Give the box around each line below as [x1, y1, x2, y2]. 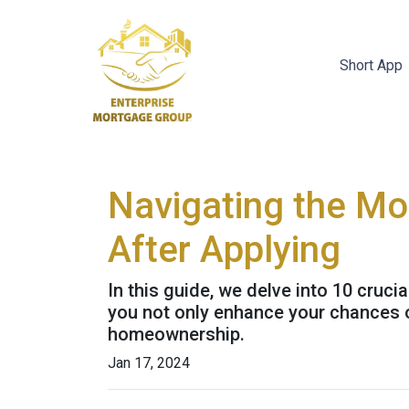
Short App [339, 57, 406, 74]
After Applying [108, 228, 341, 271]
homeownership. [108, 323, 245, 345]
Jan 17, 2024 [108, 354, 190, 372]
